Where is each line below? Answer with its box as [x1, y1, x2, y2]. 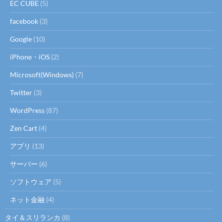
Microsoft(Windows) [10, 70, 74, 79]
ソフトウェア [10, 177, 52, 186]
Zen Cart [10, 123, 37, 132]
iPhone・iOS [10, 52, 50, 61]
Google [10, 34, 32, 43]
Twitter [10, 88, 32, 97]
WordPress [10, 106, 45, 114]
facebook [10, 16, 38, 25]
